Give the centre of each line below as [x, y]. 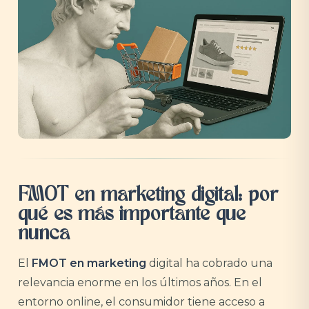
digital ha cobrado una [209, 263]
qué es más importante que [132, 215]
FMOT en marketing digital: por [148, 196]
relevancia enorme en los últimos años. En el [140, 282]
